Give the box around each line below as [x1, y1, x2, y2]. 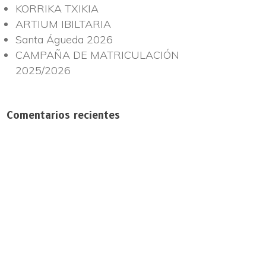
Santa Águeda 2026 [15, 33, 113, 46]
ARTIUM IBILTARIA [15, 17, 111, 31]
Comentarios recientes [7, 109, 120, 121]
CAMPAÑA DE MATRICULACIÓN [15, 48, 179, 62]
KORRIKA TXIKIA [15, 2, 99, 15]
